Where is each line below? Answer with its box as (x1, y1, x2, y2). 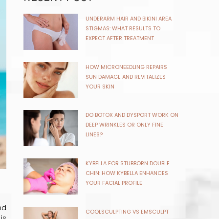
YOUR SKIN (85, 82, 114, 90)
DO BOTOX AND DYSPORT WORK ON (85, 111, 178, 119)
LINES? (85, 131, 103, 139)
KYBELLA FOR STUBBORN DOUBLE (85, 159, 170, 168)
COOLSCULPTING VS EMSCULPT (85, 207, 169, 216)
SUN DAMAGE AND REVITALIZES (85, 72, 166, 81)
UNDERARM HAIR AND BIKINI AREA (85, 14, 172, 22)
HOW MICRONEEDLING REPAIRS (85, 63, 167, 71)
